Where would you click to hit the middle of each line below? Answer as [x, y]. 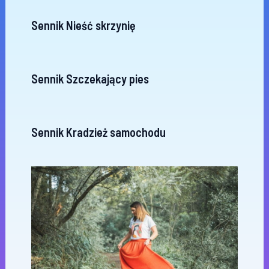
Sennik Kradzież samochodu [98, 132]
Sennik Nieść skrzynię [83, 25]
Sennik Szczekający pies [90, 79]
